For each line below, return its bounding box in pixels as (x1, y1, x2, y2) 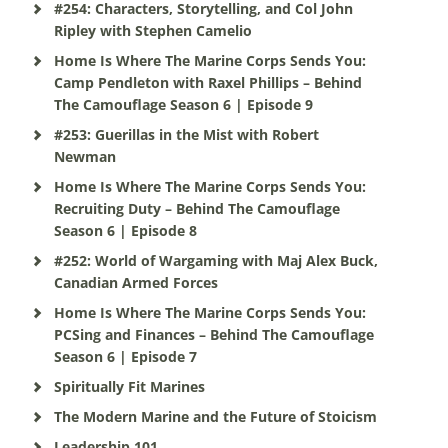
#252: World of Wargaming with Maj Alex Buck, (53, 251, 378, 270)
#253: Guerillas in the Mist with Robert (53, 125, 319, 144)
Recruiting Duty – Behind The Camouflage (53, 199, 340, 218)
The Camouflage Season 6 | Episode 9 (53, 95, 313, 114)
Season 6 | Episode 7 (53, 347, 197, 366)
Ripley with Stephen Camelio (53, 21, 252, 40)
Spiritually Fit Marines (53, 377, 205, 396)
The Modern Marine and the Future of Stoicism (53, 407, 377, 426)
